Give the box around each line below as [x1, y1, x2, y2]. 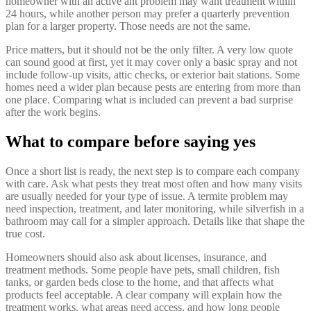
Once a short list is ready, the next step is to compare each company [6, 165, 300, 178]
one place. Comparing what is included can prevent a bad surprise [6, 94, 293, 106]
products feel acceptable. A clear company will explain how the [6, 289, 282, 301]
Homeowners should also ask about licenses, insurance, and [6, 251, 267, 264]
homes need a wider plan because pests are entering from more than [6, 81, 301, 94]
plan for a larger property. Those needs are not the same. [6, 20, 251, 33]
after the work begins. [6, 106, 101, 119]
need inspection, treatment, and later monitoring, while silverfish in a [6, 203, 304, 215]
